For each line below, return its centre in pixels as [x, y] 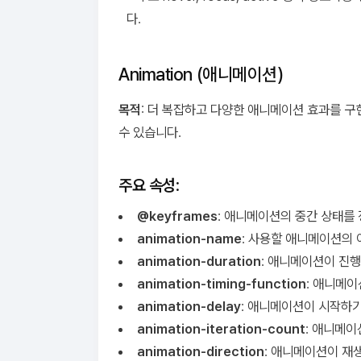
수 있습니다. [150, 132]
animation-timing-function [221, 284]
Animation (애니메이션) [201, 74]
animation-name [189, 239]
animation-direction [200, 351]
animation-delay [189, 306]
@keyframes [177, 216]
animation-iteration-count [221, 329]
